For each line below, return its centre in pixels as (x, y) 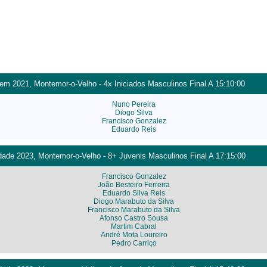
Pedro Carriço (134, 243)
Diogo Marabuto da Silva (134, 202)
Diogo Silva (134, 113)
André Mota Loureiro (134, 235)
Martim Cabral (134, 227)
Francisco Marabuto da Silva (134, 210)
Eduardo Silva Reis (134, 193)
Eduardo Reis (134, 130)
